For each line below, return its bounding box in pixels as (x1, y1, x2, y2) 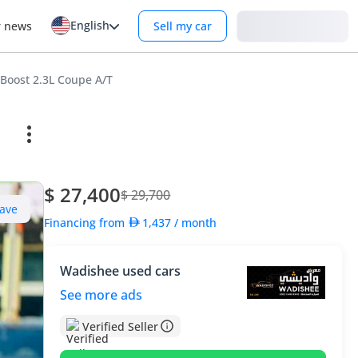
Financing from (44, 214, 129, 230)
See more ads (60, 286, 143, 304)
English (70, 18, 109, 33)
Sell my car (153, 18, 212, 34)
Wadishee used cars (60, 262, 181, 280)
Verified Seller (82, 318, 159, 334)
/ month (174, 214, 217, 230)
